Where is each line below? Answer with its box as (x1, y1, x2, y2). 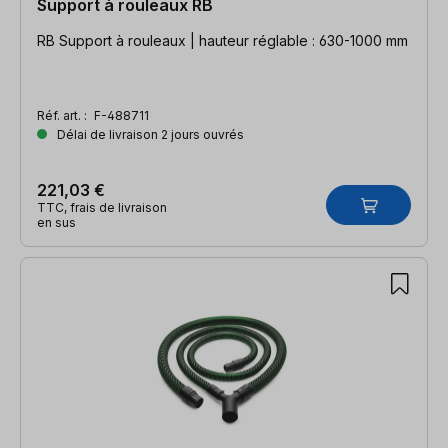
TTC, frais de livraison (37, 199, 167, 215)
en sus (37, 214, 76, 230)
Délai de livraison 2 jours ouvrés (54, 126, 244, 142)
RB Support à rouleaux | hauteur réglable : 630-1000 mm (37, 31, 408, 49)
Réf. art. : (37, 107, 90, 123)
